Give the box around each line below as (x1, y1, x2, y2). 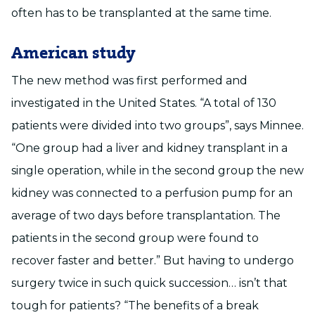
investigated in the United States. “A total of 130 (11, 96, 276, 110)
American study (11, 44, 136, 63)
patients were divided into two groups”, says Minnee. (11, 119, 304, 132)
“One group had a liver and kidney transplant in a (11, 141, 288, 155)
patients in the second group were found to (11, 231, 259, 245)
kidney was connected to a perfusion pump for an (11, 186, 292, 200)
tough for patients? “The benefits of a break (11, 299, 259, 312)
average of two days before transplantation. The (11, 209, 281, 222)
